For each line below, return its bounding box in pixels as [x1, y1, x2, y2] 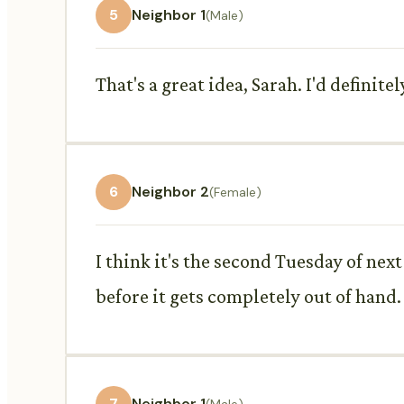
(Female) [209, 183, 262, 200]
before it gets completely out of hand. [96, 284, 401, 308]
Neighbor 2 [132, 182, 209, 202]
